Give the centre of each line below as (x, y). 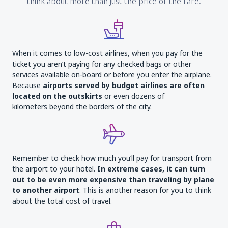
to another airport (46, 190)
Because (27, 85)
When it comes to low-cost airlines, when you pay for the (107, 53)
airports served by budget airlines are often (124, 85)
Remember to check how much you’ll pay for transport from (112, 158)
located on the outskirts (57, 96)
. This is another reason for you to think (145, 190)
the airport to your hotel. (55, 169)
